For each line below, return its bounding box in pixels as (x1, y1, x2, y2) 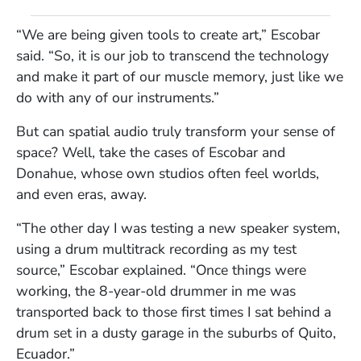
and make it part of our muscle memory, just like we (16, 66, 343, 86)
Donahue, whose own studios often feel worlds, (16, 163, 319, 183)
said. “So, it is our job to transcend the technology (16, 45, 329, 65)
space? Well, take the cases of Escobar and (16, 142, 285, 162)
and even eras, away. (16, 184, 147, 204)
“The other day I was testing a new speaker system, (16, 218, 340, 238)
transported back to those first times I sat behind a (16, 301, 331, 322)
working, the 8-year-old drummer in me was (16, 280, 296, 301)
